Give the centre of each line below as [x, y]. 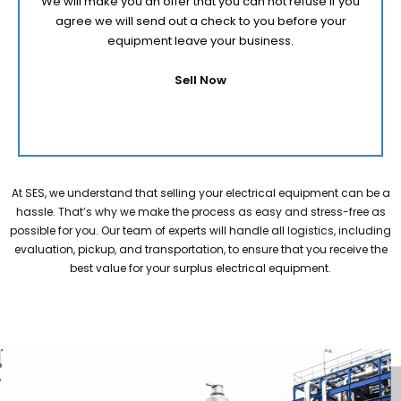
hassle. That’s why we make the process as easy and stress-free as [200, 212]
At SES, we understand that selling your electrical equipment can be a [200, 193]
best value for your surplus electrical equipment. [200, 269]
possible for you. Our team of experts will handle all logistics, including [200, 231]
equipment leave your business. [200, 41]
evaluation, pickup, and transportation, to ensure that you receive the [200, 250]
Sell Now [200, 81]
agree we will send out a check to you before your [200, 21]
